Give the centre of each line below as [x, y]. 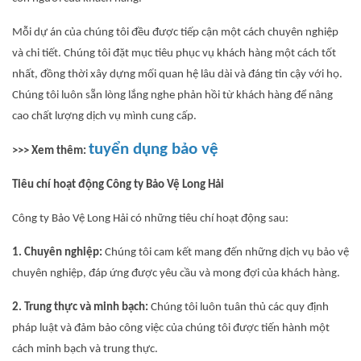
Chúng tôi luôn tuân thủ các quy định [239, 307]
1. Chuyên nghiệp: [57, 253]
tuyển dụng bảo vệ [154, 149]
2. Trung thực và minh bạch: [80, 307]
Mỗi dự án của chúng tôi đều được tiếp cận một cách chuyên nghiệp [175, 33]
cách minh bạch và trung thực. [85, 349]
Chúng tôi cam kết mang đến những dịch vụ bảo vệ [226, 253]
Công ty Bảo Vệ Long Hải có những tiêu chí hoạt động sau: [150, 219]
